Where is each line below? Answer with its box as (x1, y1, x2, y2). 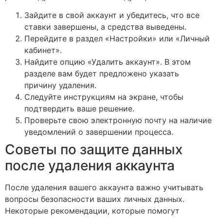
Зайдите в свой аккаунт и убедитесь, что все (24, 10, 200, 20)
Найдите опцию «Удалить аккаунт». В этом (24, 57, 191, 67)
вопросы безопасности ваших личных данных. (5, 194, 184, 204)
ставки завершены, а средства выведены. (24, 22, 186, 32)
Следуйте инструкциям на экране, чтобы (24, 92, 183, 102)
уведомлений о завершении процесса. (24, 127, 173, 137)
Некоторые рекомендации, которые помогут (5, 206, 180, 216)
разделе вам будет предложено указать (24, 69, 179, 79)
